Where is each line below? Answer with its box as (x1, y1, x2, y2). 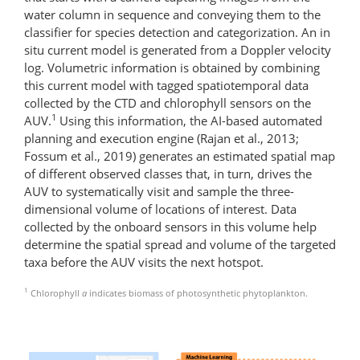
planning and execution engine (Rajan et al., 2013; (24, 129, 299, 146)
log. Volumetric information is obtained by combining (24, 59, 320, 76)
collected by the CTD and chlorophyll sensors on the (24, 94, 311, 111)
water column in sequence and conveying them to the (24, 6, 321, 22)
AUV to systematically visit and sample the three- (24, 182, 294, 199)
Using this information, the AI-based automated (56, 112, 322, 129)
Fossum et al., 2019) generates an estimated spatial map (24, 147, 335, 164)
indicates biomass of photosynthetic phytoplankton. (87, 286, 308, 299)
